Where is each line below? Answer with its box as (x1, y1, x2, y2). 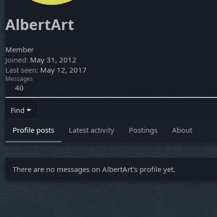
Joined (5, 55, 26, 65)
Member (5, 45, 34, 55)
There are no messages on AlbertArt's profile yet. (13, 164, 175, 174)
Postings (129, 125, 157, 135)
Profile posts (13, 125, 54, 135)
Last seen (5, 65, 36, 75)
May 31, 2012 (30, 55, 77, 65)
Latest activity (69, 125, 114, 135)
